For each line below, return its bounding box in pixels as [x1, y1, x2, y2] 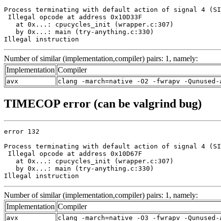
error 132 [4, 127, 39, 135]
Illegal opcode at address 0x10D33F [4, 13, 142, 21]
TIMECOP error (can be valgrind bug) [4, 97, 202, 110]
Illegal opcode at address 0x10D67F [4, 149, 142, 157]
